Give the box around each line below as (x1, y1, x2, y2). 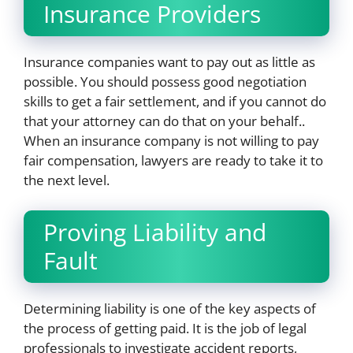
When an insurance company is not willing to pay (24, 132, 319, 150)
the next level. (24, 171, 110, 189)
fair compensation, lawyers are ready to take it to (24, 151, 323, 169)
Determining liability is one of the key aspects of (24, 299, 316, 318)
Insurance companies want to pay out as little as (24, 53, 315, 71)
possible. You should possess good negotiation (24, 72, 307, 91)
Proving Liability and (43, 215, 266, 248)
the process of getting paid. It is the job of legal (24, 318, 307, 337)
